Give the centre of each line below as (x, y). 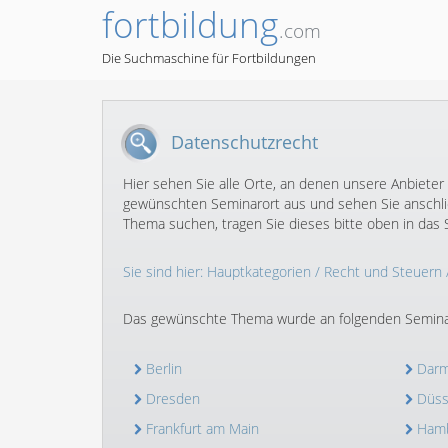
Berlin (164, 368)
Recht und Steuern (383, 271)
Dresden (173, 398)
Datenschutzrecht (244, 142)
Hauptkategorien (259, 271)
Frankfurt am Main (202, 428)
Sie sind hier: (165, 271)
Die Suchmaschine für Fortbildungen (209, 58)
